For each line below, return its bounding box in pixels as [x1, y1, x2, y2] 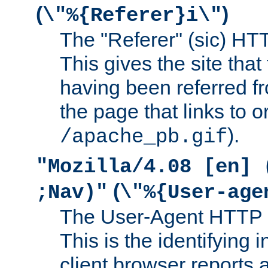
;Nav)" [36, 181, 108, 204]
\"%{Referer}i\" [42, 4, 222, 27]
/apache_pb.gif [60, 125, 227, 148]
